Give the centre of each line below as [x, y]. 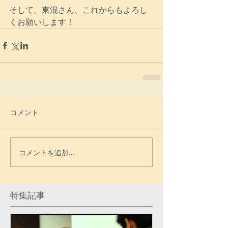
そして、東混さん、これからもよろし [78, 10]
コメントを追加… [47, 152]
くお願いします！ [42, 22]
